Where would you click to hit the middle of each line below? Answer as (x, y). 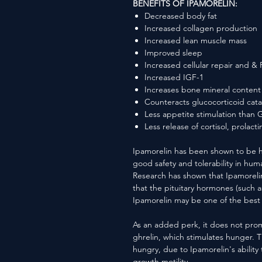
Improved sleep (173, 53)
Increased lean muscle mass (196, 40)
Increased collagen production (201, 28)
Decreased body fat (181, 16)
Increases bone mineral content (203, 89)
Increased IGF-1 (174, 77)
